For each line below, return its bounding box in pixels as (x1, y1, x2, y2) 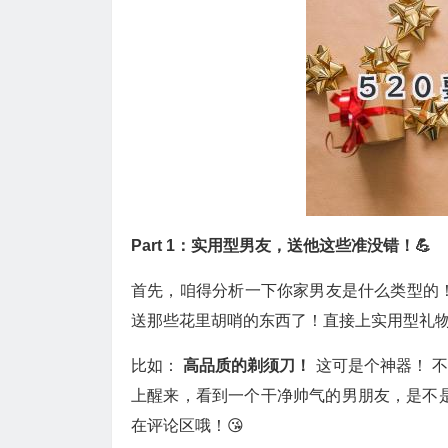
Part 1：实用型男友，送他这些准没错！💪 (131, 237, 431, 254)
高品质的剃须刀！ (183, 357, 316, 374)
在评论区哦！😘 (131, 417, 244, 434)
